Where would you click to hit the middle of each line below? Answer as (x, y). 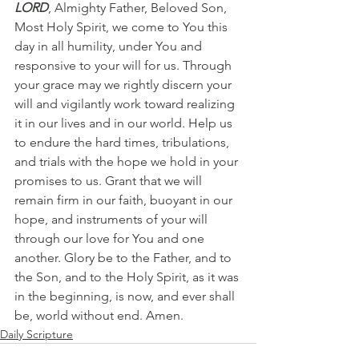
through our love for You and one (111, 239)
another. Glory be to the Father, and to (125, 258)
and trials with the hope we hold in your (128, 162)
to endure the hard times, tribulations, (123, 143)
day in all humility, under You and (110, 46)
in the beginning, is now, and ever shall (126, 296)
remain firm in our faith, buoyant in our (125, 200)
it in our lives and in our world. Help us (125, 123)
